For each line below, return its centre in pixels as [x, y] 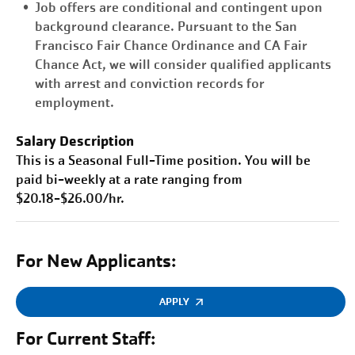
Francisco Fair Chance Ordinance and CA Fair [171, 46]
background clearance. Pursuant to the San [166, 27]
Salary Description [75, 141]
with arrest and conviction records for [150, 84]
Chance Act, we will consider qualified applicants [183, 65]
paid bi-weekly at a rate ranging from [129, 179]
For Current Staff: [86, 339]
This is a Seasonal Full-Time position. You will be [163, 160]
